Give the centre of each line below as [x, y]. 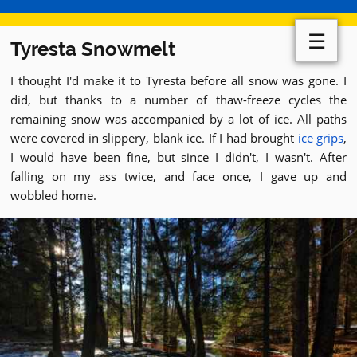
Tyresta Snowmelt [93, 49]
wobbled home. [53, 195]
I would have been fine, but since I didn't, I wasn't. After [178, 157]
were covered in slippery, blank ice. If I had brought [154, 138]
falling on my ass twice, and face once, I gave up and [178, 176]
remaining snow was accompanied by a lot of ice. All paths [178, 119]
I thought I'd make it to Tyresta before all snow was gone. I [178, 80]
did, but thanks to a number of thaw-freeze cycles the [178, 100]
